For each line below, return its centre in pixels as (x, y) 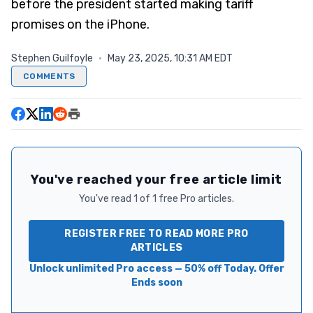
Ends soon (156, 283)
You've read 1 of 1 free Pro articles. (156, 199)
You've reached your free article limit (156, 180)
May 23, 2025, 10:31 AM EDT (170, 58)
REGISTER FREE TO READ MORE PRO (156, 234)
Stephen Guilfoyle (52, 58)
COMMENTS (49, 76)
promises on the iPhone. (80, 24)
